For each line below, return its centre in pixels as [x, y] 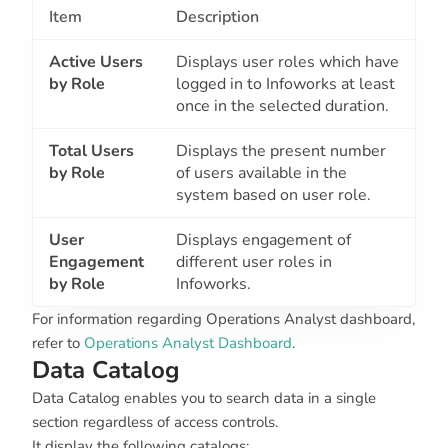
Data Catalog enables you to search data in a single [204, 398]
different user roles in [254, 262]
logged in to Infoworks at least [285, 84]
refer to [58, 343]
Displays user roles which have [287, 62]
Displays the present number [281, 151]
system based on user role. [273, 195]
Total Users [91, 151]
